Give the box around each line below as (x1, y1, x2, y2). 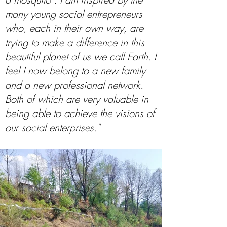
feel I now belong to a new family (5, 64, 145, 78)
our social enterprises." (5, 121, 100, 134)
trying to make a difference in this (5, 35, 144, 49)
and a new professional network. (5, 78, 143, 92)
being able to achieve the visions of (5, 106, 155, 120)
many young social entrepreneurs (5, 7, 142, 21)
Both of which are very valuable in (5, 92, 148, 106)
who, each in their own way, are (5, 21, 143, 35)
